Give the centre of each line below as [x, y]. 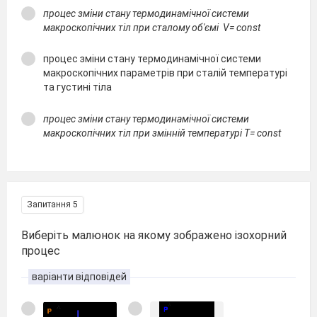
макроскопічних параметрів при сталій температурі [165, 73]
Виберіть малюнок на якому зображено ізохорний [154, 235]
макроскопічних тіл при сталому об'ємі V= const [152, 27]
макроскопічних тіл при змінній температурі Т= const [162, 133]
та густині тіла [77, 87]
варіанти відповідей [79, 277]
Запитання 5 [52, 204]
